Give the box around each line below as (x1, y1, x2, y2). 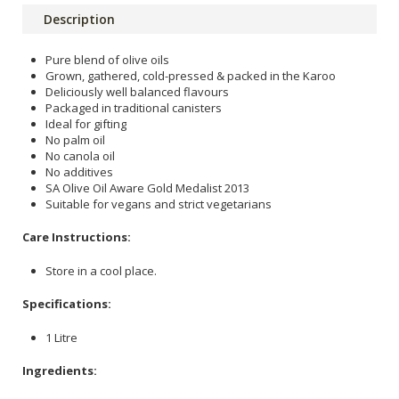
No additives (45, 163, 113, 180)
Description (44, 10, 115, 28)
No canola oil (45, 147, 115, 164)
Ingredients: (22, 362, 97, 379)
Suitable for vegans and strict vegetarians (45, 195, 272, 212)
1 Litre (45, 329, 77, 346)
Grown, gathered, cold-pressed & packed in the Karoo (45, 67, 336, 84)
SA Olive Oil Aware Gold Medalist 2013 (45, 179, 249, 196)
